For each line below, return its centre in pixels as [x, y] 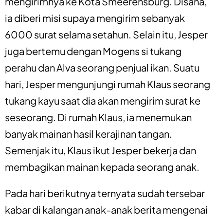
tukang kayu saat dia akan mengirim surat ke [103, 100]
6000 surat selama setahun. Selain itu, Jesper [106, 34]
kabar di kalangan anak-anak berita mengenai [106, 209]
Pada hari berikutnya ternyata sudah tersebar [105, 193]
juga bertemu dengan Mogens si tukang [93, 51]
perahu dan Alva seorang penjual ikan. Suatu [102, 67]
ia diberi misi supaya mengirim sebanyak [95, 18]
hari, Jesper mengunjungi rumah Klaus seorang [108, 84]
